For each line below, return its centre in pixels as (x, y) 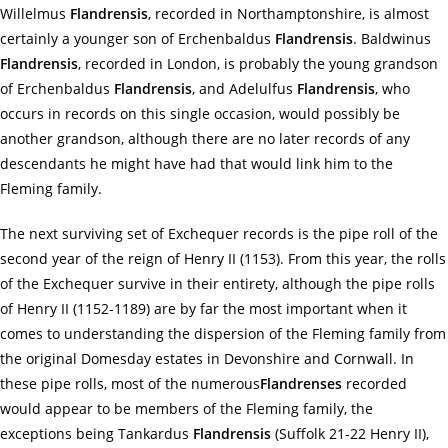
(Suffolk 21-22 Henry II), (350, 433)
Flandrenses (301, 383)
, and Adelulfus (244, 88)
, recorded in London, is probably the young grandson (258, 63)
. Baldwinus (392, 38)
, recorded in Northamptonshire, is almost (288, 13)
